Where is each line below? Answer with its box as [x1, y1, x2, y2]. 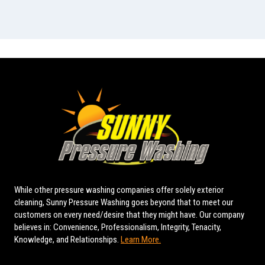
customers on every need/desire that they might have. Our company [14, 209, 244, 221]
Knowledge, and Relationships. [14, 234, 121, 245]
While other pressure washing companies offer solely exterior [14, 185, 224, 196]
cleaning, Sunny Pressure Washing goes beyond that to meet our [14, 197, 233, 208]
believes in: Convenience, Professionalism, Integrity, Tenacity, [14, 222, 221, 233]
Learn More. [121, 234, 161, 245]
